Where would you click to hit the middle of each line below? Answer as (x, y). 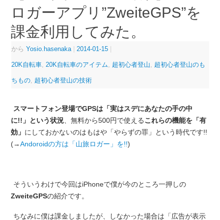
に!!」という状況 (37, 120)
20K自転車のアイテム (77, 64)
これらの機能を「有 (175, 120)
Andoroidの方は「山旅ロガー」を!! (74, 144)
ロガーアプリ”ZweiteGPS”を (106, 12)
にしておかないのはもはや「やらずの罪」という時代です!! (116, 132)
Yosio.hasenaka (48, 49)
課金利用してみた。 (78, 31)
